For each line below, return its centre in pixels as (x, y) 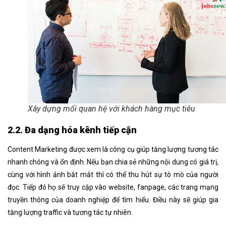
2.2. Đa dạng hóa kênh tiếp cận (72, 130)
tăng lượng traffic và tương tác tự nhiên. (70, 213)
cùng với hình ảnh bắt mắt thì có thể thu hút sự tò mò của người (113, 175)
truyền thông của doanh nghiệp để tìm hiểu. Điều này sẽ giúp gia (113, 200)
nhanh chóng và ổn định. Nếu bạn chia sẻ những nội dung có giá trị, (113, 162)
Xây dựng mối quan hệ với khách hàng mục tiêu (111, 109)
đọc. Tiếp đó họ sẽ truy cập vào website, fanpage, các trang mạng (113, 187)
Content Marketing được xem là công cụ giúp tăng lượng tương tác (113, 150)
